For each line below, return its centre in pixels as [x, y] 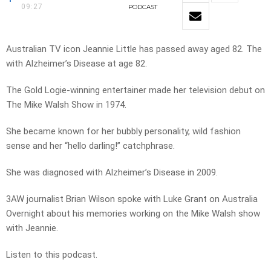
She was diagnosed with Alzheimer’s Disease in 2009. [112, 173]
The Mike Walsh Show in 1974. [66, 105]
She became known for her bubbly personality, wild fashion [123, 132]
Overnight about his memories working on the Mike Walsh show [133, 214]
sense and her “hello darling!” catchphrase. [90, 146]
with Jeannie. [32, 228]
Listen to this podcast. [52, 255]
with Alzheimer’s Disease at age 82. [77, 64]
